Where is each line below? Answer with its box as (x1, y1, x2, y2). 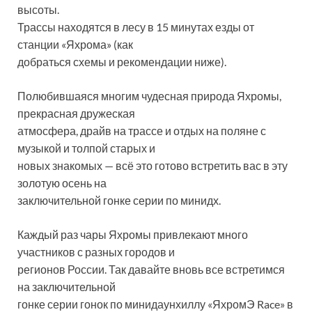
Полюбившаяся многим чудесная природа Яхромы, (17, 89, 281, 102)
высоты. (17, 3, 59, 16)
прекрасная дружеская (17, 107, 135, 120)
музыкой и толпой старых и (17, 141, 155, 155)
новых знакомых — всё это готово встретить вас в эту (17, 159, 288, 172)
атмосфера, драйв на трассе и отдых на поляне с (17, 124, 266, 137)
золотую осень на (17, 176, 107, 189)
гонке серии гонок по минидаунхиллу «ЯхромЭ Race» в (17, 297, 293, 311)
